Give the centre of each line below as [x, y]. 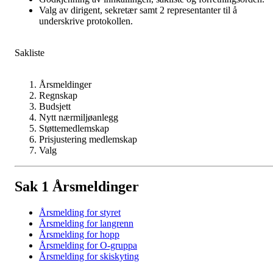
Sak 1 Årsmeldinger [77, 187]
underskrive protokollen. [86, 21]
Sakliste [30, 52]
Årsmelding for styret [80, 213]
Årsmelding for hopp [79, 235]
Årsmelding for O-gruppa [88, 246]
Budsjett [55, 106]
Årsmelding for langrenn [86, 224]
